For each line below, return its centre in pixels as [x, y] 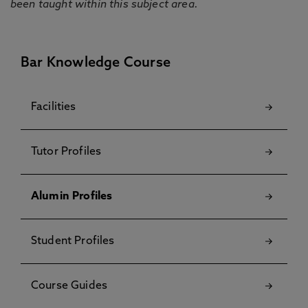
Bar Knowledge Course [96, 63]
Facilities [54, 107]
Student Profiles [73, 241]
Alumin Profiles [72, 197]
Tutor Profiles [66, 152]
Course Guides [69, 286]
